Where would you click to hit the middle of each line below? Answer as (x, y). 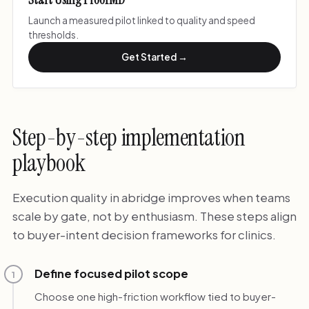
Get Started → (154, 57)
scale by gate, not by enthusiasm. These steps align (154, 216)
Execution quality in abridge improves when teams (151, 198)
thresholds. (54, 35)
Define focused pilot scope (111, 274)
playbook (49, 163)
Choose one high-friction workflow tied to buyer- (155, 296)
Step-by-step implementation (129, 137)
